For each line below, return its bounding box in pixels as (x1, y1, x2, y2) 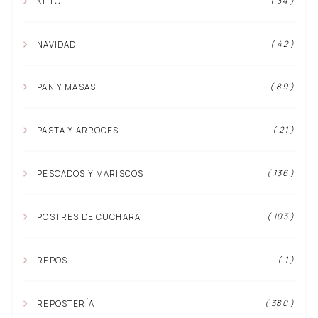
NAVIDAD (35, 38, 77, 50)
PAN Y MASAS (35, 82, 96, 93)
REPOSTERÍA (35, 297, 94, 309)
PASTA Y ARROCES (35, 125, 119, 136)
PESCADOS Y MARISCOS (35, 168, 144, 180)
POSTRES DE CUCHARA (35, 212, 141, 223)
